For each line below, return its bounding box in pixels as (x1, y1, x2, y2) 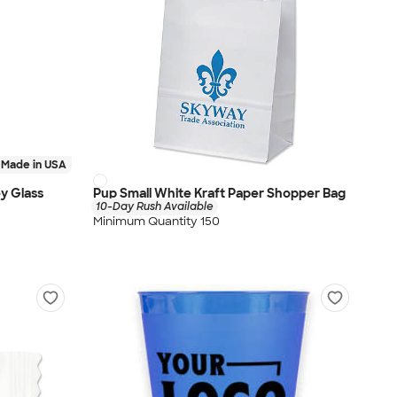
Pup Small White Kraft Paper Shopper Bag (93, 185, 346, 202)
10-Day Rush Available (96, 199, 214, 214)
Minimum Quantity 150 (93, 213, 220, 229)
